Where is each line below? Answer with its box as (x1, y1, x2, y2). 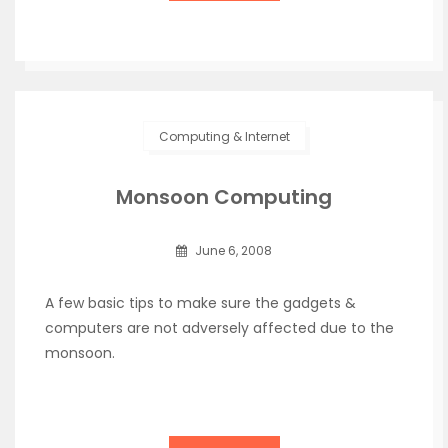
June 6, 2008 (192, 242, 272, 259)
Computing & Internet (158, 128, 290, 145)
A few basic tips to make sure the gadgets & (45, 293, 356, 313)
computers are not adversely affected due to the (45, 318, 394, 338)
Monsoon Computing (116, 183, 332, 211)
